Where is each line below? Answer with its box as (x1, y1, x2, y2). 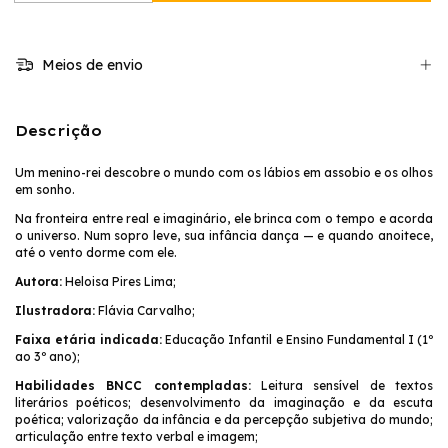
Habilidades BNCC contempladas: (15, 378, 251, 394)
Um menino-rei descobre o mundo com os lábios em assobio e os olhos (15, 165, 433, 181)
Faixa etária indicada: (15, 332, 163, 348)
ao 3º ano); (15, 349, 80, 365)
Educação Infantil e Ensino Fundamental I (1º (162, 332, 434, 348)
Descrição (15, 122, 102, 141)
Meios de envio (37, 56, 143, 75)
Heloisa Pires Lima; (62, 274, 176, 290)
